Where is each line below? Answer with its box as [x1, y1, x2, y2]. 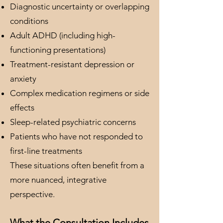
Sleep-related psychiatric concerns [10, 117, 136, 127]
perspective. [10, 189, 55, 199]
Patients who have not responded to [10, 131, 143, 141]
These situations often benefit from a [10, 160, 144, 170]
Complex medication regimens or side [10, 88, 149, 98]
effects [10, 103, 34, 112]
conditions [10, 16, 48, 26]
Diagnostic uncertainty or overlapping [10, 1, 149, 11]
